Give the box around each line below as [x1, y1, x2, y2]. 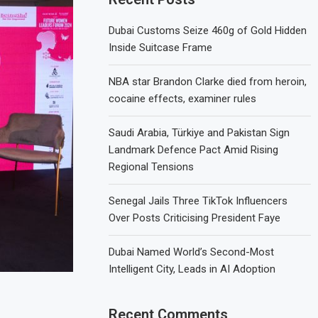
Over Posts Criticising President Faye [109, 211, 281, 224]
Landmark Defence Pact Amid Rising [109, 143, 279, 156]
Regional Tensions [109, 160, 194, 173]
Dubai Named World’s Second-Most [109, 245, 275, 258]
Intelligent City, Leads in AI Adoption [109, 262, 276, 275]
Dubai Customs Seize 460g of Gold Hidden [109, 23, 307, 37]
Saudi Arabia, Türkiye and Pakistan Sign [109, 126, 290, 139]
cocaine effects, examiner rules [109, 92, 257, 105]
